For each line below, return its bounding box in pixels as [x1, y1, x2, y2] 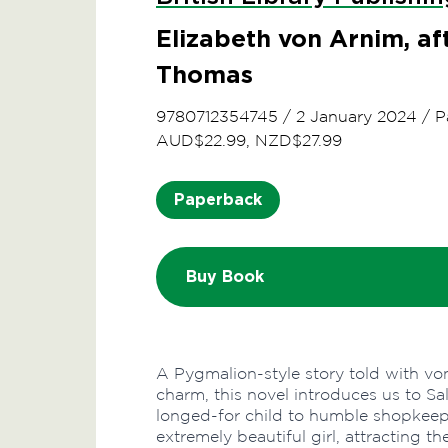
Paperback [174, 189, 262, 210]
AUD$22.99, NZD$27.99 [156, 132, 342, 149]
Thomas [156, 59, 253, 90]
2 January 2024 [296, 108, 417, 125]
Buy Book [186, 266, 264, 287]
